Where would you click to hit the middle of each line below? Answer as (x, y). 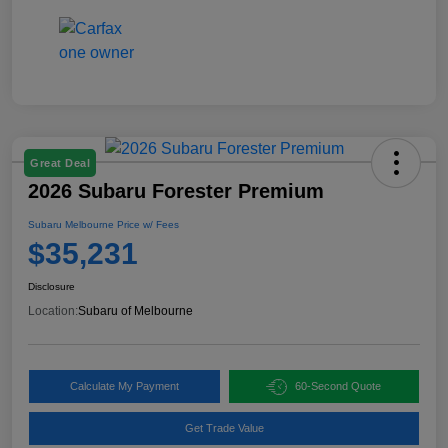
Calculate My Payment (124, 386)
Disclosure (51, 287)
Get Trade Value (224, 428)
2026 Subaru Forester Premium (176, 191)
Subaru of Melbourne (135, 311)
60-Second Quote (338, 386)
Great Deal (60, 163)
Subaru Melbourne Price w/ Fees (103, 225)
